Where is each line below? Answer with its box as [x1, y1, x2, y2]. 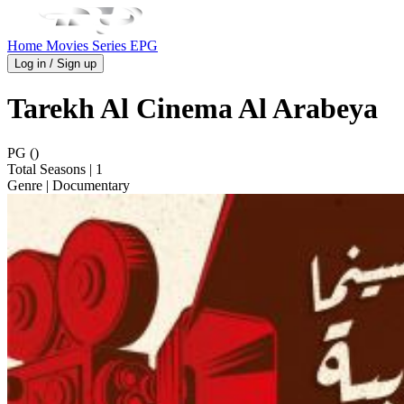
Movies [46, 38, 92, 53]
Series [92, 38, 130, 53]
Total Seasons [7, 161, 86, 177]
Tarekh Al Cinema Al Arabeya [7, 92, 378, 125]
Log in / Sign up [14, 57, 96, 70]
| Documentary [42, 177, 130, 193]
